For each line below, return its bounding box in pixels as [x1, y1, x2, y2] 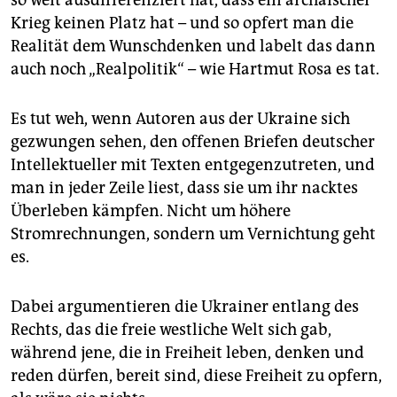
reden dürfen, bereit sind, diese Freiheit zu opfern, [11, 366, 382, 386]
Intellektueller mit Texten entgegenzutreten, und [11, 155, 375, 175]
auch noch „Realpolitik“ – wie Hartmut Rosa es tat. [11, 59, 379, 80]
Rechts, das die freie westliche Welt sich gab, [11, 320, 331, 340]
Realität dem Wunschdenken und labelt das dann [11, 36, 376, 57]
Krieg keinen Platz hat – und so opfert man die [11, 13, 354, 34]
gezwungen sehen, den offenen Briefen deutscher [11, 132, 375, 152]
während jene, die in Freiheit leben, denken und [11, 343, 364, 363]
